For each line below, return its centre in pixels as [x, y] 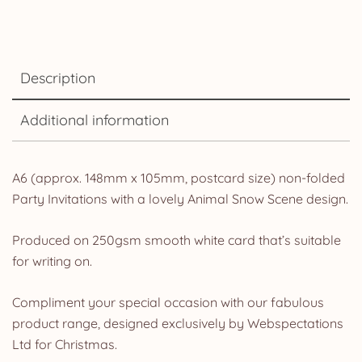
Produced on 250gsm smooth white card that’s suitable [177, 240]
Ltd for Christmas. [65, 344]
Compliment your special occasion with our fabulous [168, 302]
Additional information [95, 120]
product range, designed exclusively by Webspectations [178, 323]
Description [58, 78]
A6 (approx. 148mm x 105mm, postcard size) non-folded [179, 177]
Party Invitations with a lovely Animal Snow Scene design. [180, 198]
